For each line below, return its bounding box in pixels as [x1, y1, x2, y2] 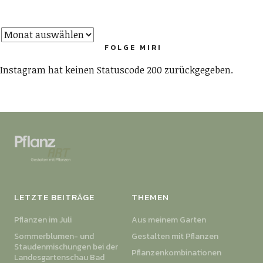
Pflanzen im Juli [14, 213, 72, 226]
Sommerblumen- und [14, 230, 94, 242]
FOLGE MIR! [104, 42, 161, 53]
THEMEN [131, 190, 169, 204]
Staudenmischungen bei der [14, 240, 118, 253]
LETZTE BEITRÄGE [14, 190, 95, 204]
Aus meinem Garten [131, 213, 206, 226]
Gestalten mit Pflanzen [131, 230, 218, 242]
